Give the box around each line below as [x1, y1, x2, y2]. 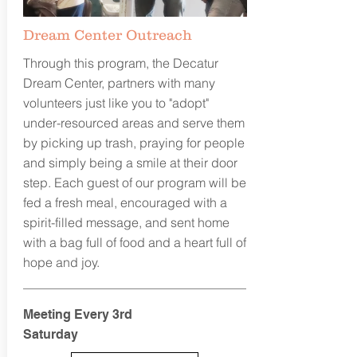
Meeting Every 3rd [22, 307, 132, 322]
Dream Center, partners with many [22, 75, 215, 91]
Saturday [22, 327, 78, 342]
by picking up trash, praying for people [22, 135, 245, 151]
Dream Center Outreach [22, 27, 192, 43]
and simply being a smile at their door [22, 155, 237, 171]
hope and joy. [22, 254, 100, 270]
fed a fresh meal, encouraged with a [22, 194, 227, 210]
